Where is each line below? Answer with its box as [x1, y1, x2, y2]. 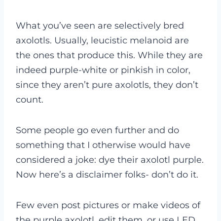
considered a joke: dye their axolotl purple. [16, 154, 204, 165]
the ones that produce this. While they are [16, 49, 203, 61]
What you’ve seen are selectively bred [16, 20, 184, 31]
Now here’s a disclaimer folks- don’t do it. [16, 169, 201, 180]
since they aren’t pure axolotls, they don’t [16, 79, 198, 90]
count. [16, 94, 43, 105]
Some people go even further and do [16, 124, 179, 136]
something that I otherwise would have [16, 139, 190, 150]
